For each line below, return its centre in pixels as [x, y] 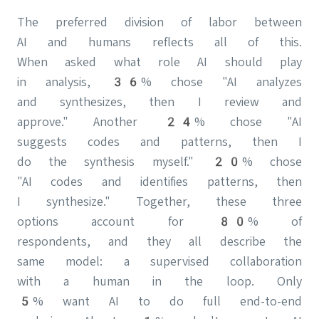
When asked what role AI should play [159, 61]
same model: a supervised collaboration [159, 261]
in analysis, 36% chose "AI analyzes [159, 81]
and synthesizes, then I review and [159, 101]
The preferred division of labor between [159, 21]
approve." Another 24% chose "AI [159, 121]
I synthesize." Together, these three [159, 201]
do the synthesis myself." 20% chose [159, 161]
